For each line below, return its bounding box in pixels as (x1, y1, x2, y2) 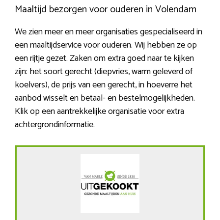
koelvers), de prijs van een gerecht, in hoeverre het (15, 78, 192, 93)
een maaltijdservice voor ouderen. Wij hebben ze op (15, 38, 197, 53)
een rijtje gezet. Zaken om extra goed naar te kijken (15, 51, 194, 66)
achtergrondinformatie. (15, 117, 95, 133)
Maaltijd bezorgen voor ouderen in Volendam (15, 1, 196, 18)
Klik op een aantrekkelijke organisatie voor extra (15, 104, 184, 119)
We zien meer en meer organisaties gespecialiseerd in (15, 25, 202, 40)
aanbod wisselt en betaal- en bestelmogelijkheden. (15, 91, 195, 106)
